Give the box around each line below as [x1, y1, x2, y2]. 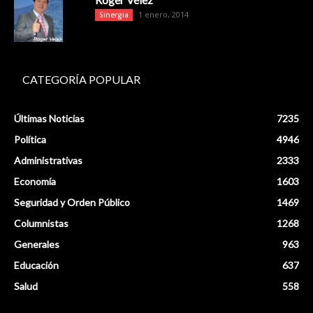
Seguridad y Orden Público [14, 196, 130, 208]
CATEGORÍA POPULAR [22, 72, 140, 86]
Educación [14, 259, 59, 271]
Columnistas [14, 217, 68, 229]
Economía [14, 175, 56, 187]
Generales [14, 238, 59, 250]
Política [14, 133, 46, 145]
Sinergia [99, 9, 129, 20]
